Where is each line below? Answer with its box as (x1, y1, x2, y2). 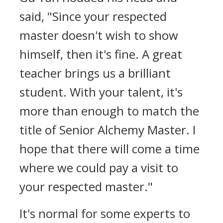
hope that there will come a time (19, 140, 200, 157)
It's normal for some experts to (19, 205, 190, 222)
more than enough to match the (19, 103, 199, 119)
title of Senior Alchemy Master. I (19, 121, 196, 138)
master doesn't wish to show (19, 27, 178, 43)
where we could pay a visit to (19, 159, 178, 176)
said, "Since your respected (19, 8, 167, 24)
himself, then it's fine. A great (19, 46, 182, 62)
